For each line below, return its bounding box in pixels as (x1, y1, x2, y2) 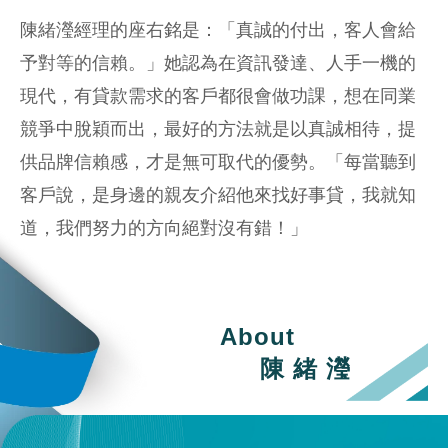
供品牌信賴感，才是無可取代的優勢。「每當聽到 (20, 151, 416, 172)
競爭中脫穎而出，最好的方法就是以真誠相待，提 (20, 118, 416, 139)
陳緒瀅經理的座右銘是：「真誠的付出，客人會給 (20, 19, 416, 40)
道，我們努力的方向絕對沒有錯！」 (20, 217, 308, 238)
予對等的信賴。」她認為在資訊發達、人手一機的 (20, 52, 416, 73)
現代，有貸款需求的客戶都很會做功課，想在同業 (20, 85, 416, 106)
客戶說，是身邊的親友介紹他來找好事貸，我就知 (20, 184, 416, 205)
